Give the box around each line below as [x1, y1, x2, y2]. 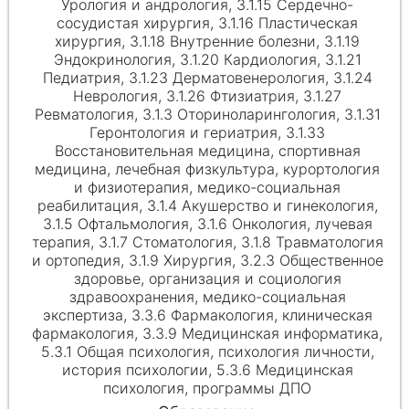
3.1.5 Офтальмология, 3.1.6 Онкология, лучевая [42, 215, 372, 233]
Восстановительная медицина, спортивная [54, 142, 361, 160]
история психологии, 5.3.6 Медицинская [61, 361, 353, 379]
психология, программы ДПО [103, 379, 312, 397]
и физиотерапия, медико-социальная [74, 178, 341, 196]
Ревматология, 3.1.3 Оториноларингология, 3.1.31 [34, 105, 381, 123]
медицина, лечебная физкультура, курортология [35, 160, 381, 178]
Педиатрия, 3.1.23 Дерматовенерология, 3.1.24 [42, 68, 372, 87]
